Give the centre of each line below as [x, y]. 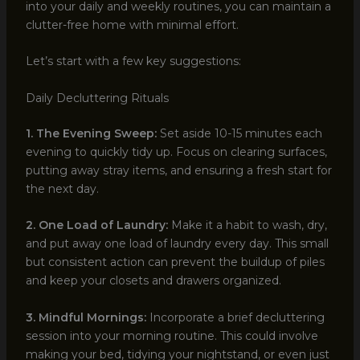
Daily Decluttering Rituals [97, 98]
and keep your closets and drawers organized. [153, 281]
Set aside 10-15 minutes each [239, 133]
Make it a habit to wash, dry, [247, 225]
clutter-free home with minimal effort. [132, 25]
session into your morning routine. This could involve [172, 335]
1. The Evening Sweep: [91, 133]
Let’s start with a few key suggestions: [133, 61]
